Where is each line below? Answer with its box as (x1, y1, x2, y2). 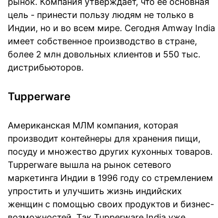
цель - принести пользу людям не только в (8, 9, 194, 20)
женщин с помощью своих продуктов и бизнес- (8, 199, 214, 209)
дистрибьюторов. (8, 62, 84, 73)
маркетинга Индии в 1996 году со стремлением (8, 172, 213, 183)
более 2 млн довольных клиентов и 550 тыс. (8, 49, 200, 59)
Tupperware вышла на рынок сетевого (8, 159, 171, 170)
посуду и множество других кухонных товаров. (8, 146, 213, 157)
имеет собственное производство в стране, (8, 36, 197, 46)
